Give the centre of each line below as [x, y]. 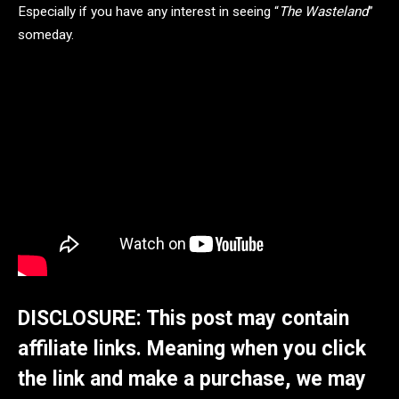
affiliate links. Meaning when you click [192, 349]
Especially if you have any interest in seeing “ [148, 12]
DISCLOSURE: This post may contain [183, 319]
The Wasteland [324, 12]
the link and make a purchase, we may [192, 379]
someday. [46, 35]
